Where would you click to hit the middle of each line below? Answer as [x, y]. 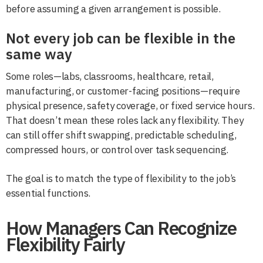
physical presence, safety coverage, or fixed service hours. [130, 105]
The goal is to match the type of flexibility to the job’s [121, 178]
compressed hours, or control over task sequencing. [117, 149]
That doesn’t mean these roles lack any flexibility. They [125, 120]
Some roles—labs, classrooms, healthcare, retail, [110, 76]
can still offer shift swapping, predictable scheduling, [121, 135]
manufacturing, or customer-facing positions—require [123, 91]
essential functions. [48, 193]
